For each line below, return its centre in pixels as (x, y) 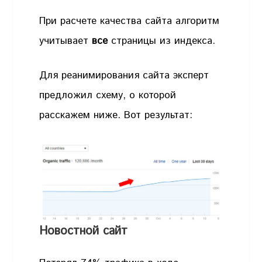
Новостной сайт (86, 231)
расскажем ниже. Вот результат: (116, 116)
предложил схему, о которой (108, 96)
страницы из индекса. (163, 41)
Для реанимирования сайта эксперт (124, 76)
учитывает (66, 41)
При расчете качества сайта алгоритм (130, 21)
